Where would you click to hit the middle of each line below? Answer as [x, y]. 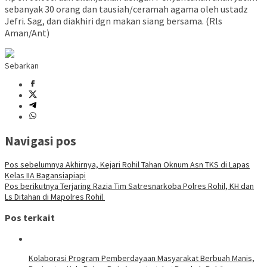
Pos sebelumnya [34, 164]
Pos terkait [30, 218]
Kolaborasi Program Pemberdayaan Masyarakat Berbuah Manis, [142, 258]
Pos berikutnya [32, 186]
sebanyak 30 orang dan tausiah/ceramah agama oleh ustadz [126, 9]
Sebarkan [22, 66]
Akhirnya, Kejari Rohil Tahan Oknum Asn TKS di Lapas [157, 164]
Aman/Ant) [27, 33]
